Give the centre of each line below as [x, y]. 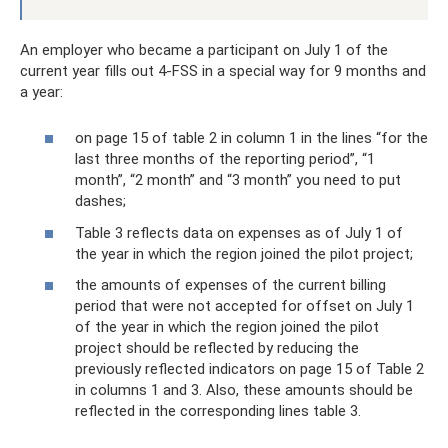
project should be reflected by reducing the [217, 348]
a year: [41, 91]
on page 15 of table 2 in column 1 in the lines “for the [251, 138]
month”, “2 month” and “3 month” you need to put [238, 180]
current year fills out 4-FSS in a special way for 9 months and [223, 70]
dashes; [100, 201]
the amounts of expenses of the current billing [230, 285]
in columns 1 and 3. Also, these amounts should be [244, 390]
